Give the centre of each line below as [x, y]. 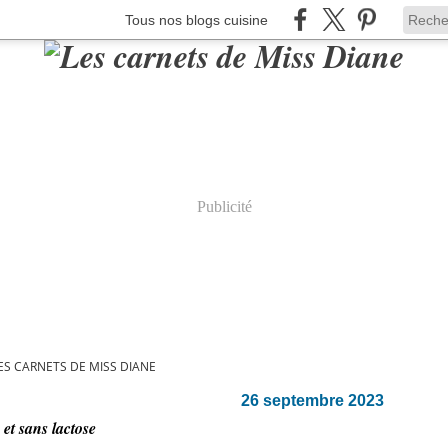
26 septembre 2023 [312, 400]
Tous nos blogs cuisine [196, 19]
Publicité [224, 206]
